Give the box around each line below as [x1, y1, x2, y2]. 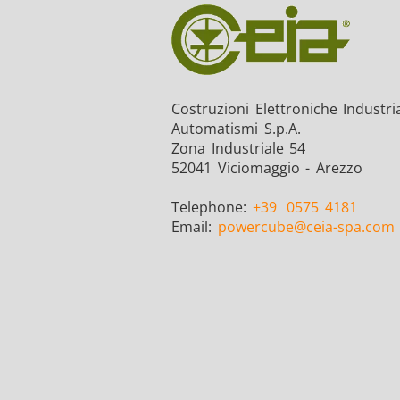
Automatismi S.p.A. [171, 119, 301, 139]
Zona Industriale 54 [171, 138, 306, 159]
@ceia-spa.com [293, 217, 395, 237]
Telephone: [171, 197, 253, 218]
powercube [217, 217, 294, 237]
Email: [171, 217, 218, 237]
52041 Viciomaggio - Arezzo [171, 158, 362, 179]
